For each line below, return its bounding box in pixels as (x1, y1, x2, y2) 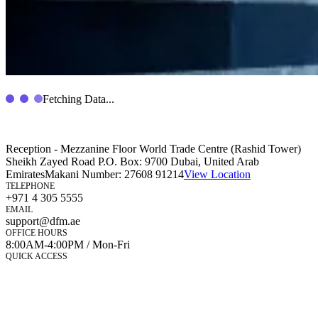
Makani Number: (45, 168, 124, 181)
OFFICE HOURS (6, 228, 67, 238)
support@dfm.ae (6, 215, 80, 228)
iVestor (6, 300, 37, 313)
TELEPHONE (6, 181, 55, 192)
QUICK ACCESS (6, 251, 67, 262)
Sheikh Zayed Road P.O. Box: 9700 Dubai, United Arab (6, 155, 259, 168)
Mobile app (6, 275, 57, 287)
